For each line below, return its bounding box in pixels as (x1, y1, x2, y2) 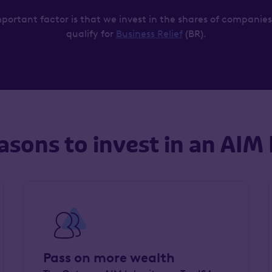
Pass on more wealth (42, 250, 175, 266)
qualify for (66, 28, 116, 39)
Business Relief (115, 28, 183, 39)
